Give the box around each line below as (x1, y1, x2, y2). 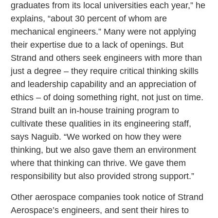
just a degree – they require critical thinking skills (11, 66, 199, 76)
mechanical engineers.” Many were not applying (11, 26, 197, 36)
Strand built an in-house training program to (11, 105, 180, 115)
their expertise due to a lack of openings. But (11, 39, 184, 50)
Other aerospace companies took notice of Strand (11, 192, 204, 202)
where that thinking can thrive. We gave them (11, 158, 186, 168)
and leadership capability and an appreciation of (11, 79, 197, 89)
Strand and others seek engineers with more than (11, 53, 202, 63)
